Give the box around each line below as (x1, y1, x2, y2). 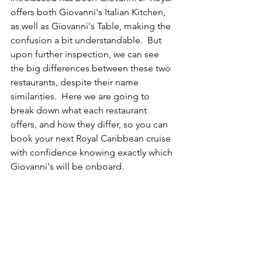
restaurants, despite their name (11, 77, 141, 88)
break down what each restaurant (11, 105, 149, 116)
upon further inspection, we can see (11, 49, 161, 60)
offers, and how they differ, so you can (11, 119, 170, 130)
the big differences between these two (11, 63, 173, 74)
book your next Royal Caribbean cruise (11, 133, 173, 144)
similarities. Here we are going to (11, 91, 152, 102)
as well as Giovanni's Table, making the (11, 20, 173, 32)
